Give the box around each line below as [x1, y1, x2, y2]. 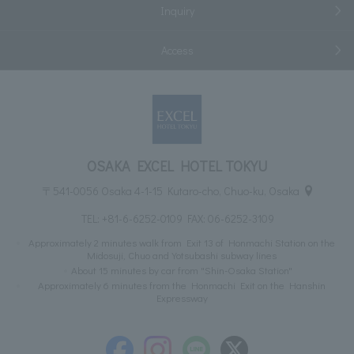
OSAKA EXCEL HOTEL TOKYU [87, 156, 267, 175]
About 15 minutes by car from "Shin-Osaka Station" [71, 263, 292, 277]
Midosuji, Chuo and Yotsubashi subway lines [87, 248, 277, 262]
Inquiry [160, 2, 194, 18]
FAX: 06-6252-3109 [183, 211, 275, 227]
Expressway [156, 291, 208, 305]
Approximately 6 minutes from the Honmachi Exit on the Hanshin [38, 278, 326, 292]
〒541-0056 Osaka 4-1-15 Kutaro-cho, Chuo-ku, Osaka [41, 183, 299, 198]
